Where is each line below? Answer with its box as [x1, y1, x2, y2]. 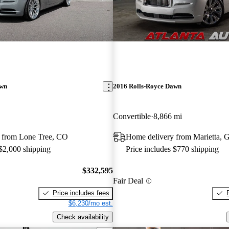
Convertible [112, 112, 151, 121]
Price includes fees [52, 189, 109, 197]
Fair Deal [112, 176, 143, 186]
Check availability [56, 213, 109, 221]
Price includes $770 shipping [125, 145, 219, 154]
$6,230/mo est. [68, 199, 113, 207]
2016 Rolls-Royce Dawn [112, 82, 181, 90]
